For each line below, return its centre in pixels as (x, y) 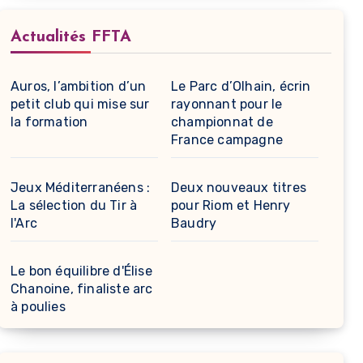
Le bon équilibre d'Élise (81, 271)
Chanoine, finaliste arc (82, 288)
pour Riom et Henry (231, 205)
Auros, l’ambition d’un (79, 86)
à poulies (38, 306)
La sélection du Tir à (74, 205)
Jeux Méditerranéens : (81, 187)
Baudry (194, 223)
